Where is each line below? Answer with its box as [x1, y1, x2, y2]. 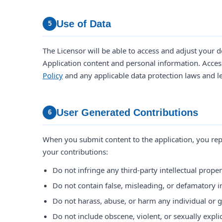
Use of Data [56, 18, 111, 29]
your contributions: [43, 147, 108, 157]
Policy [43, 70, 63, 80]
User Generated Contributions [56, 107, 198, 118]
